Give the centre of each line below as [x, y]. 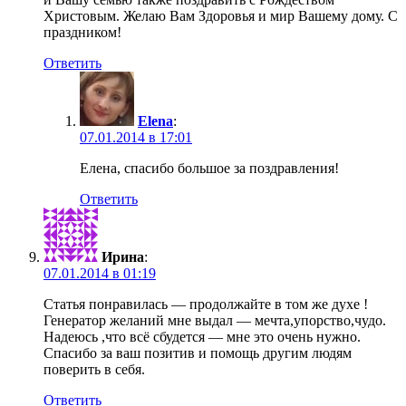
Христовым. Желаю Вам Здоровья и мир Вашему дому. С [221, 16]
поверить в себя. [94, 370]
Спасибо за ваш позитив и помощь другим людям [198, 353]
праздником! [82, 33]
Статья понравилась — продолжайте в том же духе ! [206, 304]
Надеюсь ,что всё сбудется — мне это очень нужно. [202, 337]
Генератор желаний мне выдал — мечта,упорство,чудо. [215, 321]
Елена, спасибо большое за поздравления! [209, 169]
